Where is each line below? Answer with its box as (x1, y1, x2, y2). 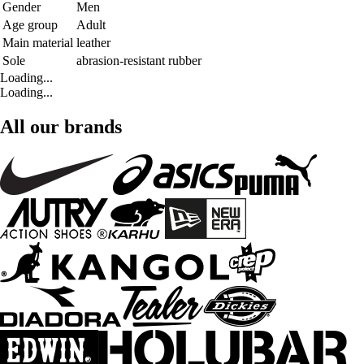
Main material (2, 36, 73, 50)
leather (76, 36, 110, 50)
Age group (2, 18, 58, 32)
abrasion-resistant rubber (76, 54, 201, 68)
